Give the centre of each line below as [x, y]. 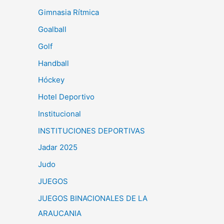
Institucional [59, 113]
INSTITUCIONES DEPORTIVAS [91, 130]
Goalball [52, 29]
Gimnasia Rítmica [68, 12]
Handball [53, 63]
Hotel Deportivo [66, 97]
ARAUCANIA [60, 213]
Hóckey [51, 80]
